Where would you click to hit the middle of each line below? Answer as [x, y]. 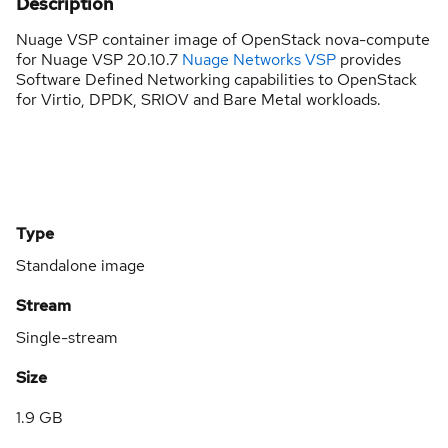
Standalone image [80, 265]
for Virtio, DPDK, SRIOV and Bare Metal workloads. [198, 99]
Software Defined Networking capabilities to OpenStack [216, 79]
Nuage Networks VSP [259, 59]
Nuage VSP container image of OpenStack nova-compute [223, 39]
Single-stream [67, 337]
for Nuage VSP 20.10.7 [99, 59]
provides [368, 59]
